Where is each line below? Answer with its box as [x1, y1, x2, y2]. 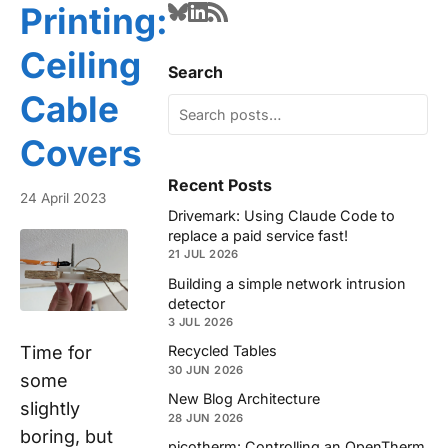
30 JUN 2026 [168, 362, 244, 377]
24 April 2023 [20, 190, 106, 207]
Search [168, 62, 223, 83]
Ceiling [20, 43, 141, 86]
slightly [20, 397, 80, 419]
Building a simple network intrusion [168, 274, 406, 292]
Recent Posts [168, 174, 272, 195]
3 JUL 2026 [168, 315, 234, 330]
